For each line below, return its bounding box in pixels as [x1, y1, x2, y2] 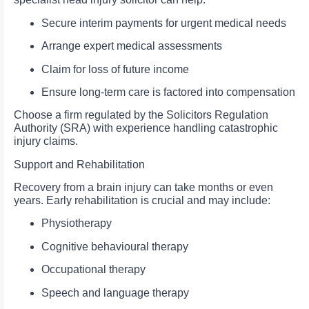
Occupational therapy [41, 263, 146, 276]
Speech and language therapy [41, 286, 189, 299]
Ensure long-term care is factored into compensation [41, 86, 295, 98]
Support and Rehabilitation [14, 158, 145, 170]
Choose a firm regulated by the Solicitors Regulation [14, 109, 268, 121]
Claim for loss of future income [41, 63, 189, 75]
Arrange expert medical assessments [41, 40, 222, 52]
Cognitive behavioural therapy [41, 240, 188, 252]
